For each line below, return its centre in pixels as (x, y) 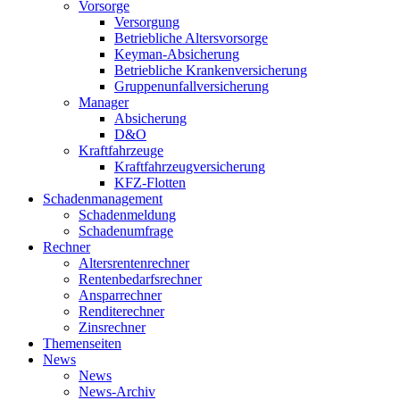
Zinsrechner (112, 327)
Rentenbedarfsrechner (140, 279)
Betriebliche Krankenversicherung (211, 70)
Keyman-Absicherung (177, 54)
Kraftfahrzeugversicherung (190, 167)
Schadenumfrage (126, 231)
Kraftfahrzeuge (121, 150)
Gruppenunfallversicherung (192, 86)
